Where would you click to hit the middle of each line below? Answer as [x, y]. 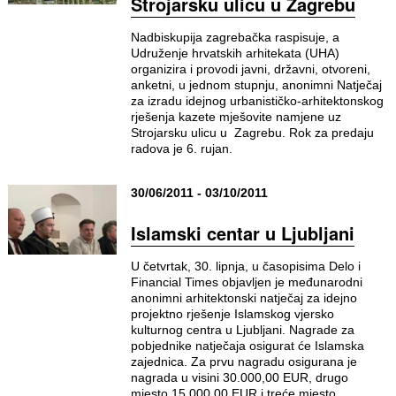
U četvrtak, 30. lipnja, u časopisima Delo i [245, 266]
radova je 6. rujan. [181, 148]
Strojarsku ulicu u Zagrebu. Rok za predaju [252, 133]
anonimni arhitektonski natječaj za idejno [244, 298]
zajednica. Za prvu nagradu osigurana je [244, 362]
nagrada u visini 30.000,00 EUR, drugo [239, 377]
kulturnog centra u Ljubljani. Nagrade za [242, 330]
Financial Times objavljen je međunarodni [246, 282]
